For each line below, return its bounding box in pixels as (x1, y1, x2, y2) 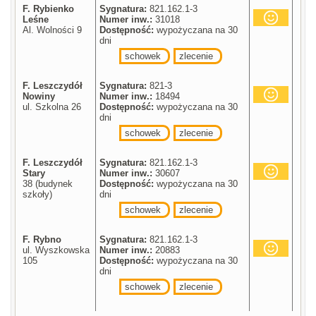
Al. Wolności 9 (23, 24, 83, 35)
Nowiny (23, 90, 56, 102)
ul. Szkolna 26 (23, 101, 82, 112)
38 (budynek (23, 178, 73, 189)
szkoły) (23, 188, 53, 200)
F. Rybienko (23, 3, 75, 14)
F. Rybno (23, 233, 62, 245)
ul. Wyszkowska (23, 244, 90, 255)
